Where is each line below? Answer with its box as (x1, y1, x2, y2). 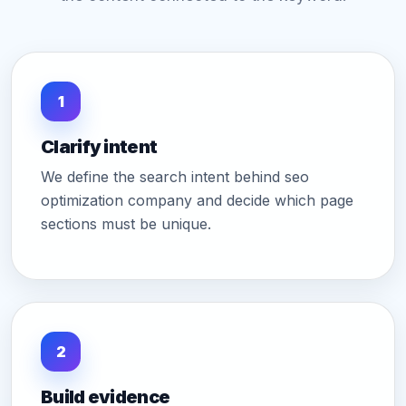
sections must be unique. (41, 215, 211, 234)
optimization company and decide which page (41, 191, 353, 210)
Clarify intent (41, 136, 158, 159)
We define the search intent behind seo (41, 168, 309, 187)
